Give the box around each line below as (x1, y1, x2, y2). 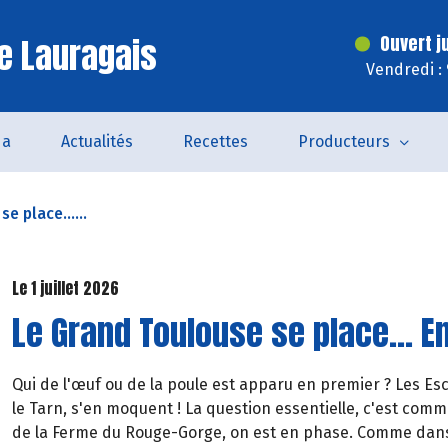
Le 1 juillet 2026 (12, 276, 119, 300)
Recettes (182, 132, 248, 151)
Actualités (60, 132, 133, 151)
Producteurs (297, 132, 390, 151)
